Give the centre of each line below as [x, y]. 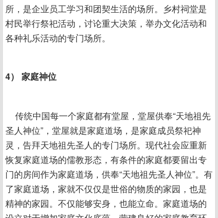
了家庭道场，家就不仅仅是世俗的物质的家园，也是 [106, 188]
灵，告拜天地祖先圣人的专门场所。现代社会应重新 [106, 145]
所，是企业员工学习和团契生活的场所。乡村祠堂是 [106, 8]
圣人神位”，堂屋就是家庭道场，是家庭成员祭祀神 [103, 130]
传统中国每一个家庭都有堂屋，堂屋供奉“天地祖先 [108, 115]
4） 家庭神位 [31, 76]
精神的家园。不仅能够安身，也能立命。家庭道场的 [106, 203]
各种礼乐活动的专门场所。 [58, 37]
